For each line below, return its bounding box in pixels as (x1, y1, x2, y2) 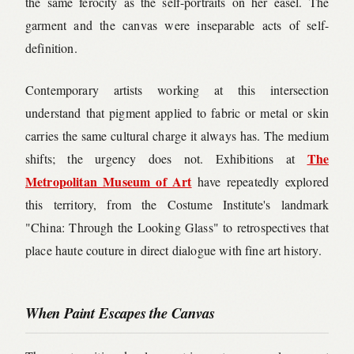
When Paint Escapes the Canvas (25, 303, 215, 324)
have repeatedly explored (191, 173, 329, 190)
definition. (25, 40, 77, 57)
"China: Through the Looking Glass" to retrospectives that (25, 219, 329, 236)
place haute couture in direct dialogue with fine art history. (25, 242, 322, 259)
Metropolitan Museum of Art (25, 172, 192, 191)
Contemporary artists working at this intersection (25, 81, 329, 99)
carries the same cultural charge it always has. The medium (25, 127, 329, 145)
